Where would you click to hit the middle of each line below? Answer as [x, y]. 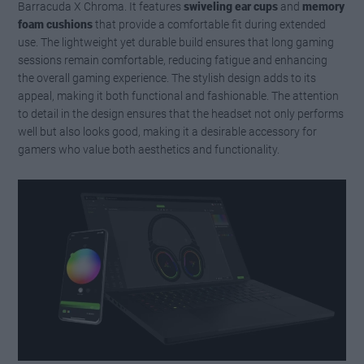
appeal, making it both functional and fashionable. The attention [179, 96]
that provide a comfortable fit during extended [210, 25]
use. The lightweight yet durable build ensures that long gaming [176, 43]
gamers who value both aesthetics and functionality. [149, 150]
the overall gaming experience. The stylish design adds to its [167, 78]
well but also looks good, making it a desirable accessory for [168, 132]
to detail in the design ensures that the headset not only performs [181, 114]
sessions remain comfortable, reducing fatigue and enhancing [173, 61]
